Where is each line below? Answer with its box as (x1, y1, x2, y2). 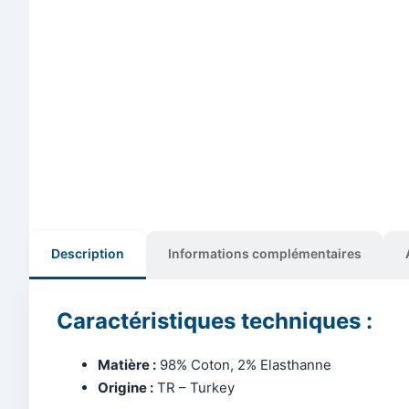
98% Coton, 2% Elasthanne (156, 355, 331, 373)
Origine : (98, 378, 153, 396)
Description (51, 245, 124, 261)
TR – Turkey (153, 378, 235, 396)
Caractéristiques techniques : (57, 307, 372, 334)
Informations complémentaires (168, 245, 362, 261)
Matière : (98, 355, 156, 373)
